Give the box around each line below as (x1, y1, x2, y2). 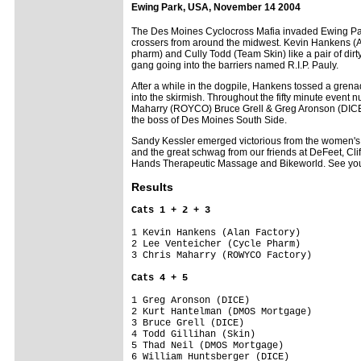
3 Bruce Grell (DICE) (131, 317, 334, 329)
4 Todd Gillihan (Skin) (131, 328, 334, 340)
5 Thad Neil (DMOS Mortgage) (131, 339, 334, 351)
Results (131, 180, 173, 193)
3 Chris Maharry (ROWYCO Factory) (131, 249, 334, 261)
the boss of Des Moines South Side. (131, 114, 287, 126)
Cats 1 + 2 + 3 (131, 204, 210, 216)
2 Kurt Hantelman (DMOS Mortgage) (131, 305, 334, 317)
